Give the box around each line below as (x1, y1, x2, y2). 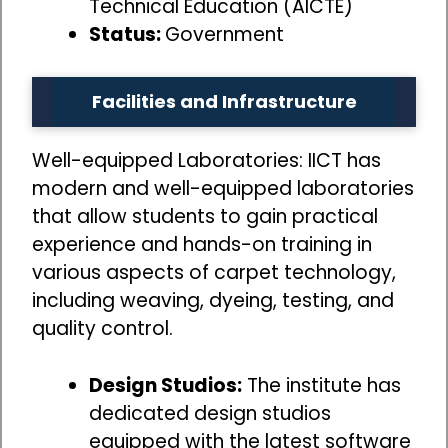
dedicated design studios (89, 399, 331, 427)
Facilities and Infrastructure (91, 89, 357, 115)
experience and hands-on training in (32, 231, 372, 259)
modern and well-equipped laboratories (32, 175, 414, 203)
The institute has (242, 371, 401, 399)
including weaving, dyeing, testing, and (32, 287, 394, 315)
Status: (89, 20, 165, 48)
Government (165, 20, 289, 48)
